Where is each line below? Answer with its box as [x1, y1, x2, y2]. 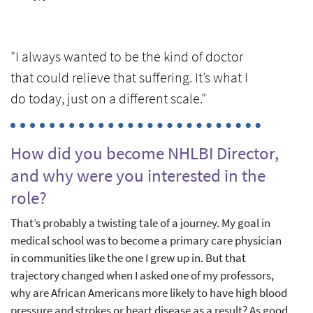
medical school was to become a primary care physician [10, 232, 282, 248]
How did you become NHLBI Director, [10, 141, 279, 164]
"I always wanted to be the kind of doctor [10, 47, 243, 65]
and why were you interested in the [10, 163, 265, 187]
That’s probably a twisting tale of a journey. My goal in [10, 214, 270, 231]
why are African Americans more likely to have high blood [10, 284, 287, 300]
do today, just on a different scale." [10, 89, 206, 107]
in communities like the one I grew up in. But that [10, 249, 246, 265]
